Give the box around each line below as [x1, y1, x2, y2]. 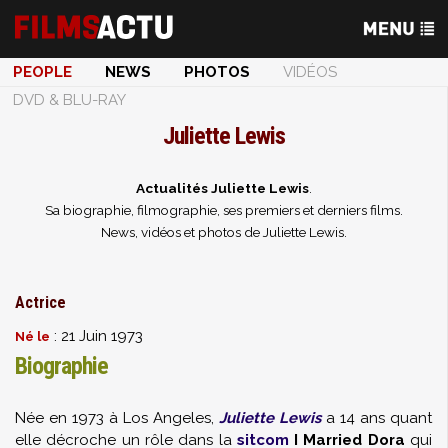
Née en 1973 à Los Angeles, [15, 409, 219, 427]
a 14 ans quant [321, 409, 432, 427]
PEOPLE [13, 63, 72, 81]
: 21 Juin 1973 [50, 327, 143, 345]
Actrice [15, 293, 66, 312]
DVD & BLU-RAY [13, 91, 126, 109]
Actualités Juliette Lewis [135, 180, 309, 196]
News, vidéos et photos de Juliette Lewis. [100, 224, 347, 240]
